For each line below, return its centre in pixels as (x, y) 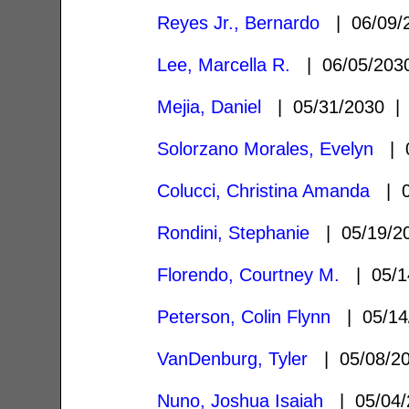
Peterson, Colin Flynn (244, 316)
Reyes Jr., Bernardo (239, 22)
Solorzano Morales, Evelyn (266, 148)
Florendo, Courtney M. (249, 274)
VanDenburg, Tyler (233, 358)
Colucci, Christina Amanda (264, 190)
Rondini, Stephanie (234, 232)
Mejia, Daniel (210, 106)
